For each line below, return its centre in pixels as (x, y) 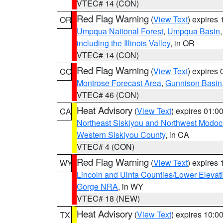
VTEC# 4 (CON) (106, 147)
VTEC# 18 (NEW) (108, 198)
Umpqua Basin (194, 31)
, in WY (131, 186)
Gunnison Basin (194, 83)
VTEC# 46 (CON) (108, 95)
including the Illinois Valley (123, 43)
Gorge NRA (97, 186)
